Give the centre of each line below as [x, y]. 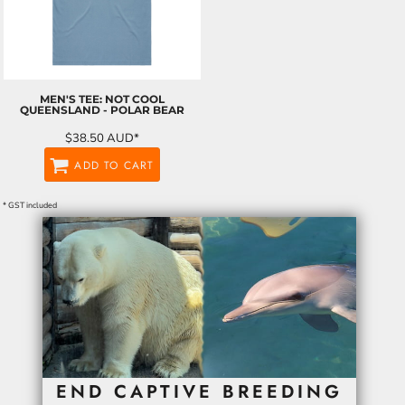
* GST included [30, 205]
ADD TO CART [114, 165]
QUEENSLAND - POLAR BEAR [102, 109]
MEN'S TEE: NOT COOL [102, 99]
